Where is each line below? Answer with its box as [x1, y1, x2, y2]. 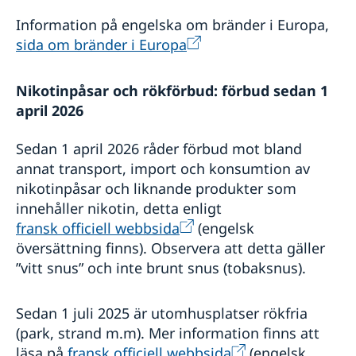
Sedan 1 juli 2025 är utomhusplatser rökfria [16, 304, 308, 323]
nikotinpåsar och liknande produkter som [16, 179, 296, 199]
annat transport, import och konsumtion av [16, 159, 310, 179]
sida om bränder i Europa [16, 34, 187, 54]
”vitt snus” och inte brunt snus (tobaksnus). [16, 258, 306, 278]
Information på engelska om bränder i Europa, [16, 14, 329, 34]
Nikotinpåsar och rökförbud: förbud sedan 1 [16, 79, 328, 100]
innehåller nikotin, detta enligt [16, 199, 222, 219]
